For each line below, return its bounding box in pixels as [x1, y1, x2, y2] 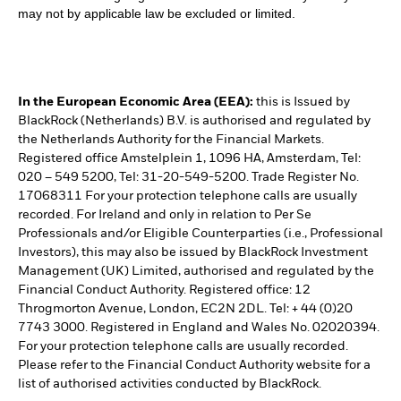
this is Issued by [253, 96, 350, 109]
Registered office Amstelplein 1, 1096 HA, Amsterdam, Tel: [18, 152, 361, 166]
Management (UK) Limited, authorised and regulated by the [18, 265, 374, 278]
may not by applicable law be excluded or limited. [18, 6, 295, 21]
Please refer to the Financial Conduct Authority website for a [18, 359, 371, 372]
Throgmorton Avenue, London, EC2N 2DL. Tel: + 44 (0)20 [18, 303, 353, 316]
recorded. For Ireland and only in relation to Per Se [18, 209, 311, 222]
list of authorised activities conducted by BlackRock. [18, 378, 321, 391]
